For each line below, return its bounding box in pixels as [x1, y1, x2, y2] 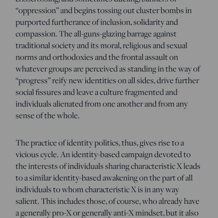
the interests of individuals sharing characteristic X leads [16, 160, 200, 172]
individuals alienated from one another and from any [16, 97, 188, 109]
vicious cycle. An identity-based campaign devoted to [16, 148, 191, 160]
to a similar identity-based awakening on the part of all [16, 171, 193, 183]
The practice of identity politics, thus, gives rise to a [16, 136, 184, 148]
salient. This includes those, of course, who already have [16, 195, 200, 207]
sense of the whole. [16, 109, 80, 121]
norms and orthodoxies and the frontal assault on [16, 51, 178, 63]
